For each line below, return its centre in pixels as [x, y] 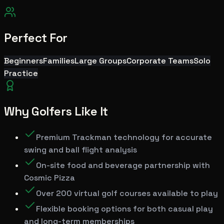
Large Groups [100, 61]
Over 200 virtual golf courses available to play [127, 193]
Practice [21, 73]
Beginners [23, 61]
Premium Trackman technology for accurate [124, 137]
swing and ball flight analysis [80, 149]
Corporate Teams [160, 61]
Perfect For [36, 38]
